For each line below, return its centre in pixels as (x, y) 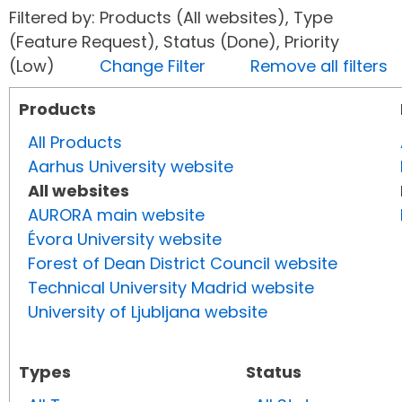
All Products (75, 143)
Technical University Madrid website (171, 288)
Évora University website (125, 240)
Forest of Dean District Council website (183, 264)
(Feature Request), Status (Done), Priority (174, 42)
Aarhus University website (131, 167)
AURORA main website (116, 215)
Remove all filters (319, 66)
